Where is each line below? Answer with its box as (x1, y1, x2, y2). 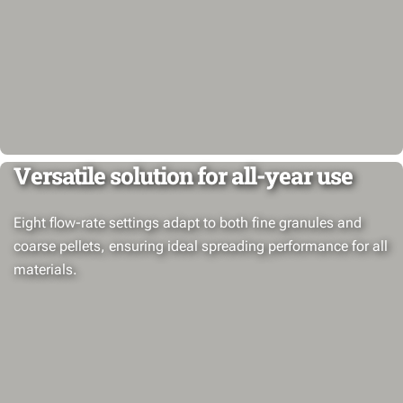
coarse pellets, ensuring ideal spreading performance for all (13, 237, 388, 255)
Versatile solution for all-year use (13, 159, 353, 191)
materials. (13, 260, 77, 278)
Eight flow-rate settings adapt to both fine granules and (13, 213, 362, 231)
